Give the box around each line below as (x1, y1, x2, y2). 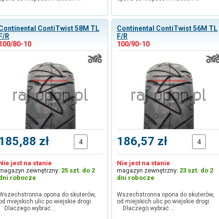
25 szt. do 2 (61, 167, 95, 174)
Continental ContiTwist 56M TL (117, 24, 218, 32)
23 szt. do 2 (179, 167, 213, 174)
